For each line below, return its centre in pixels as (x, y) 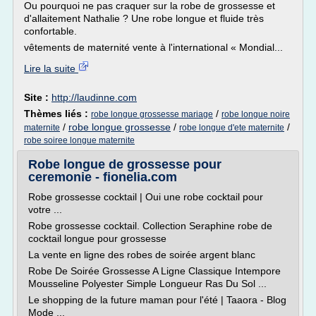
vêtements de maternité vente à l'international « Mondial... (153, 47)
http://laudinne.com (94, 97)
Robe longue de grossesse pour (125, 164)
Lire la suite (51, 68)
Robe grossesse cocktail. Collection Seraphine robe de (150, 226)
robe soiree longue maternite (79, 140)
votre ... (45, 209)
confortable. (50, 31)
